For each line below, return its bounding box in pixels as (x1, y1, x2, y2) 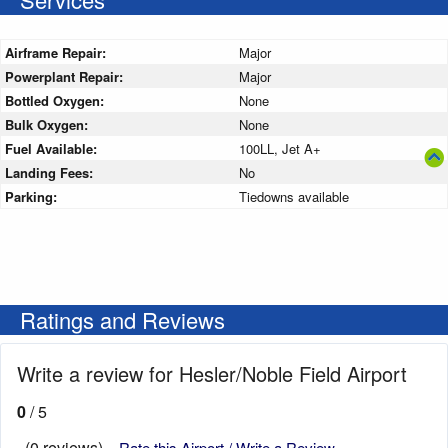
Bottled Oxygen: (5, 91, 108, 111)
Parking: (5, 187, 61, 207)
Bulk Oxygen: (5, 115, 92, 135)
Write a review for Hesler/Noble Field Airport (17, 359, 407, 389)
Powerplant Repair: (5, 67, 127, 87)
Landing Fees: (5, 163, 97, 183)
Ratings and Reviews (20, 304, 225, 336)
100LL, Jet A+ (239, 139, 321, 159)
